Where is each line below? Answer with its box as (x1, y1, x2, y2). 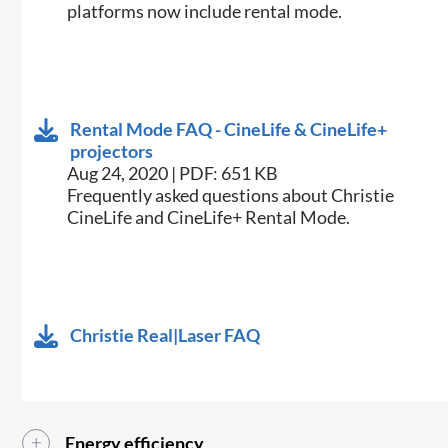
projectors (70, 140, 154, 163)
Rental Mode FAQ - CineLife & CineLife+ (70, 118, 388, 141)
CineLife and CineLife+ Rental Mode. (67, 206, 351, 229)
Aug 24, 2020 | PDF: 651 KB (67, 162, 279, 185)
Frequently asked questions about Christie (67, 184, 395, 207)
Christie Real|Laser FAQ (70, 324, 261, 347)
